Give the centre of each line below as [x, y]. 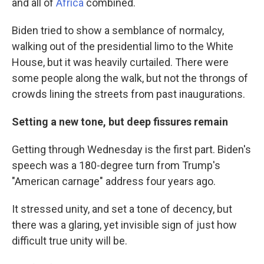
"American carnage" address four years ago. [114, 181]
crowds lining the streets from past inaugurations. [128, 94]
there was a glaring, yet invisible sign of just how [124, 225]
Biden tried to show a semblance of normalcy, [118, 31]
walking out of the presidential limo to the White [123, 47]
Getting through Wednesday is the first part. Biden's [131, 150]
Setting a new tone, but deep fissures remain [120, 122]
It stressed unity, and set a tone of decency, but [122, 209]
